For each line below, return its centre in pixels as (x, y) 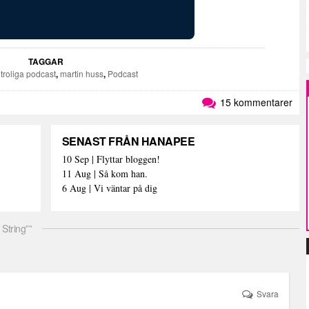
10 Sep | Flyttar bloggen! (111, 159)
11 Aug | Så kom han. (104, 174)
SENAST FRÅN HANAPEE (128, 141)
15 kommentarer (255, 102)
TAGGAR (46, 62)
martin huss (81, 74)
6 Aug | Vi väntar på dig (109, 188)
